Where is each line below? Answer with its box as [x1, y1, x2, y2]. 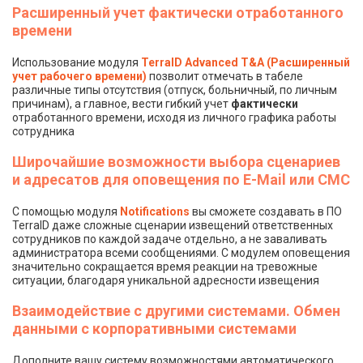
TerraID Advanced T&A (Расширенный [141, 55, 350, 69]
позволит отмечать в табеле [147, 69, 303, 83]
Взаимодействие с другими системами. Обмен [12, 301, 340, 319]
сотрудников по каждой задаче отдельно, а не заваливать [12, 232, 327, 246]
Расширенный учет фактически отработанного [12, 3, 344, 21]
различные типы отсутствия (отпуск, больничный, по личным [12, 83, 337, 96]
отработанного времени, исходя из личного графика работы [12, 110, 336, 124]
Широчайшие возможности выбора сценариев [12, 152, 340, 170]
